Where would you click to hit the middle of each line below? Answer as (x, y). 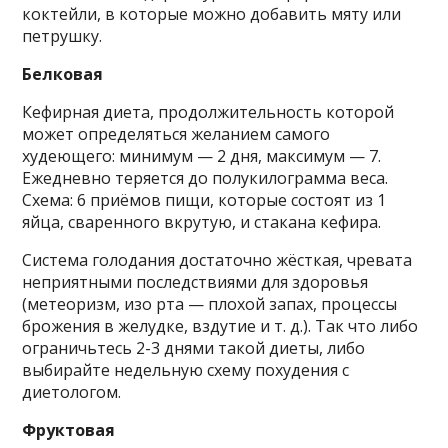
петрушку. (62, 35)
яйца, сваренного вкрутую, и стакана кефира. (202, 221)
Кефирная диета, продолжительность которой (208, 111)
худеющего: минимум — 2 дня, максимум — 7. (202, 155)
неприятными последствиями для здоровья (195, 281)
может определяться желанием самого (176, 133)
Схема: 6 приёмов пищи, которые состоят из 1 (204, 199)
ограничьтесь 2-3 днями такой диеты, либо (194, 347)
